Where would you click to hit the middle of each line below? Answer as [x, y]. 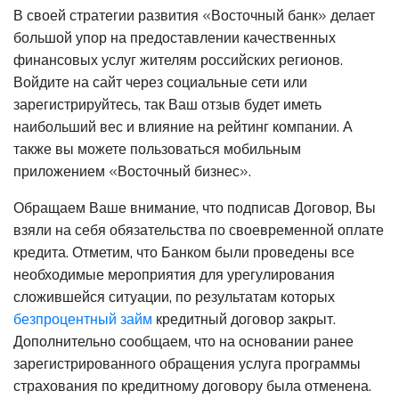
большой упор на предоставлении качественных [175, 38]
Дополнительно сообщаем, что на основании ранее [183, 342]
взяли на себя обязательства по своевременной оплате [199, 231]
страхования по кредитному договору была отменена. [192, 387]
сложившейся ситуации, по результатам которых [174, 297]
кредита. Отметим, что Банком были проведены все [184, 253]
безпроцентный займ [83, 320]
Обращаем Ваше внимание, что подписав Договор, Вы [195, 208]
